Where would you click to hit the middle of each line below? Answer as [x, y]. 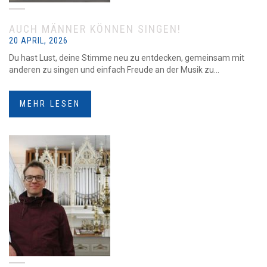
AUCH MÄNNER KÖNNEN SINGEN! [95, 29]
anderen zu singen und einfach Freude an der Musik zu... [114, 70]
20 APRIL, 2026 [38, 41]
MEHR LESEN [50, 104]
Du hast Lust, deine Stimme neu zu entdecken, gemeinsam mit [127, 58]
